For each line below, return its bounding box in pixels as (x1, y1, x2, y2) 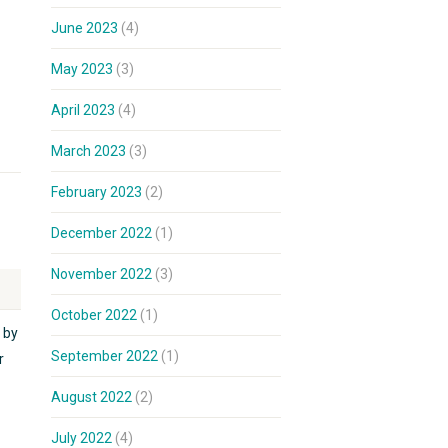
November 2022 (51, 266, 152, 282)
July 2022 (51, 430, 112, 446)
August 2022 (51, 389, 132, 405)
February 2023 (51, 184, 142, 200)
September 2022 (51, 348, 158, 364)
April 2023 (51, 102, 115, 118)
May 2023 (51, 61, 113, 77)
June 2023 (51, 20, 118, 36)
